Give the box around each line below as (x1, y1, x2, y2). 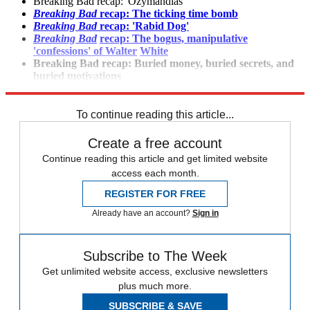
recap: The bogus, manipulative (100, 33, 248, 45)
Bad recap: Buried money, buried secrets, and (80, 57, 294, 70)
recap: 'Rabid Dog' (97, 20, 189, 33)
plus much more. (118, 280, 192, 292)
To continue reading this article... (76, 109, 234, 121)
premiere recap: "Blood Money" (100, 82, 253, 95)
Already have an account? (91, 208, 192, 219)
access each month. (111, 167, 199, 179)
